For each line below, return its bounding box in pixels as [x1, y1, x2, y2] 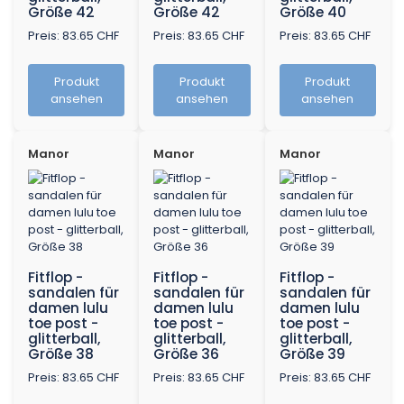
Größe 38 [28, 344, 94, 364]
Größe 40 [279, 3, 346, 23]
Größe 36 [153, 344, 220, 364]
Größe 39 [279, 344, 345, 364]
